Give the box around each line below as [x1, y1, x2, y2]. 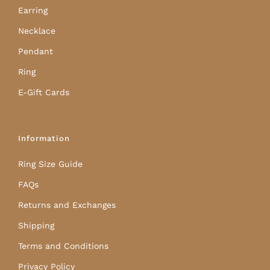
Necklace [18, 26, 55, 36]
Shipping [18, 221, 54, 231]
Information [18, 134, 70, 143]
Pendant [18, 46, 53, 57]
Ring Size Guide [18, 159, 83, 169]
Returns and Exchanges [18, 200, 116, 210]
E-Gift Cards [18, 87, 69, 98]
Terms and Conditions [18, 241, 108, 251]
